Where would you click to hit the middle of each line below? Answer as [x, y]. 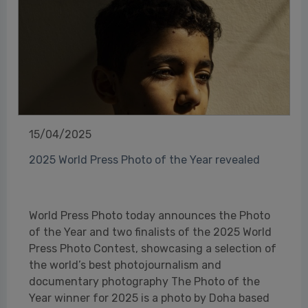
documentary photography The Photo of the [144, 281]
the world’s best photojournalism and [125, 265]
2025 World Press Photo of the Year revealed [144, 159]
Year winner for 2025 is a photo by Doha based [149, 298]
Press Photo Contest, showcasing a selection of [153, 248]
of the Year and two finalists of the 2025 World [150, 232]
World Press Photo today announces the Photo [150, 215]
